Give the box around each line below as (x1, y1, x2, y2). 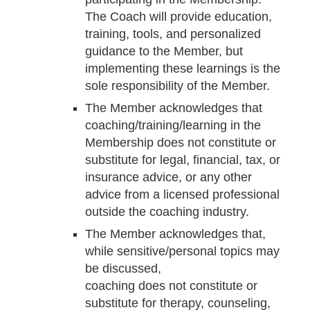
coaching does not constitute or (84, 279, 257, 293)
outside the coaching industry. (84, 205, 249, 219)
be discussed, (84, 262, 161, 276)
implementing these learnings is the (84, 62, 280, 76)
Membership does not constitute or (84, 136, 276, 150)
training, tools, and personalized (84, 27, 261, 42)
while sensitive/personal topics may (84, 244, 280, 259)
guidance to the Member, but (84, 44, 243, 59)
